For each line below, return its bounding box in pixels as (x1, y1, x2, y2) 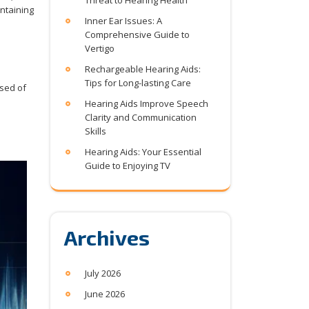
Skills (85, 125, 106, 137)
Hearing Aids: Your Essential (85, 146, 201, 158)
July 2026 (85, 267, 121, 279)
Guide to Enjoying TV (85, 159, 170, 172)
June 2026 (85, 288, 125, 300)
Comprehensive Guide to (85, 28, 190, 41)
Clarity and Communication (85, 111, 197, 123)
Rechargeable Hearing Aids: (85, 63, 201, 75)
